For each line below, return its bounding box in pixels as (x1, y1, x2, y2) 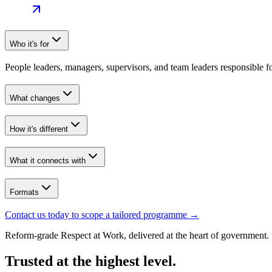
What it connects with (10, 156, 86, 166)
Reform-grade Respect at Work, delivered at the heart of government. (5, 230, 269, 241)
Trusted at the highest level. (5, 253, 176, 270)
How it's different (10, 124, 68, 134)
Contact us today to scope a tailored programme (5, 209, 189, 220)
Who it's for (10, 39, 49, 49)
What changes (10, 93, 60, 103)
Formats (10, 187, 39, 197)
